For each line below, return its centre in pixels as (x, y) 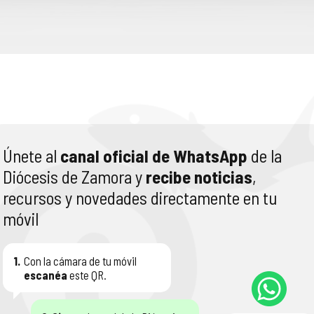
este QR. (87, 275)
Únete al (32, 156)
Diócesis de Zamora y (74, 177)
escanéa (46, 275)
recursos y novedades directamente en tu (140, 198)
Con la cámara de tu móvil (80, 261)
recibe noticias (199, 177)
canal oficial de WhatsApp (154, 156)
